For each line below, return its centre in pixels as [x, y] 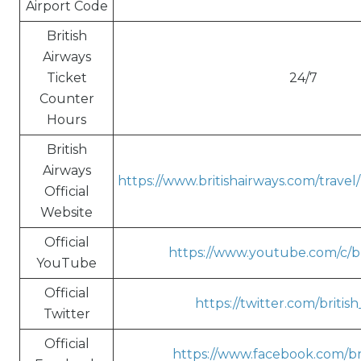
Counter [66, 99]
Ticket [66, 78]
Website [66, 212]
